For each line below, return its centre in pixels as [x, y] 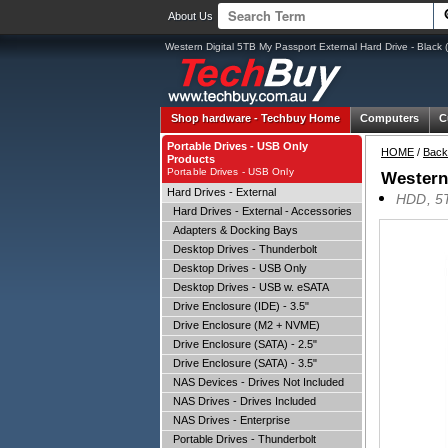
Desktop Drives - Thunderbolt [242, 249]
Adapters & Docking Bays [232, 230]
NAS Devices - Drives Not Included [255, 382]
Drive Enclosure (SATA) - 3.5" [242, 363]
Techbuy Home [300, 118]
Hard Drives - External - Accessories [259, 211]
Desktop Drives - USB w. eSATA [248, 287]
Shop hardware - [216, 118]
